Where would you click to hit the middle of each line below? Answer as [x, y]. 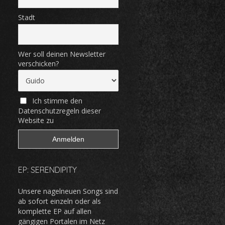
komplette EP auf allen [55, 211]
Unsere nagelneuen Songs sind [68, 191]
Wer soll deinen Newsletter [62, 54]
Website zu [36, 121]
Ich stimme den [57, 101]
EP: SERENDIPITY [47, 170]
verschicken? [38, 63]
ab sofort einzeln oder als [60, 201]
